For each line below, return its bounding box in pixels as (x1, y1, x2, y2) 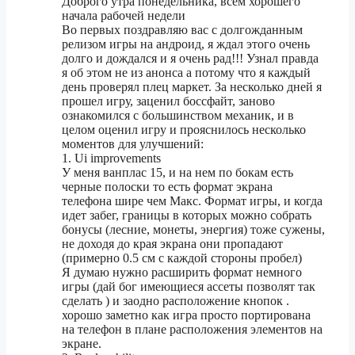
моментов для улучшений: (62, 137, 204, 151)
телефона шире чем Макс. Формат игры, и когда (62, 194, 323, 208)
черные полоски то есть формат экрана (62, 180, 273, 194)
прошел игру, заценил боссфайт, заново (62, 94, 275, 109)
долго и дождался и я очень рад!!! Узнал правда (62, 52, 319, 66)
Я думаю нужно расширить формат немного (62, 265, 302, 280)
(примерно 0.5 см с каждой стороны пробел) (62, 251, 302, 265)
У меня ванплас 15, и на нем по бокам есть (62, 166, 293, 180)
